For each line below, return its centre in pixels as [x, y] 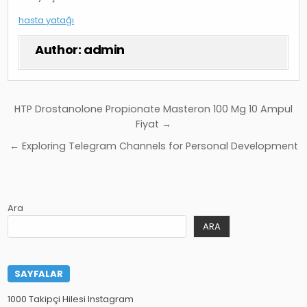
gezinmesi [59, 129]
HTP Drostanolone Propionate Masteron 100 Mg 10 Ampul [153, 109]
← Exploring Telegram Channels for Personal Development [153, 146]
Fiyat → [153, 124]
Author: [60, 49]
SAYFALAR [39, 274]
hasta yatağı [47, 20]
